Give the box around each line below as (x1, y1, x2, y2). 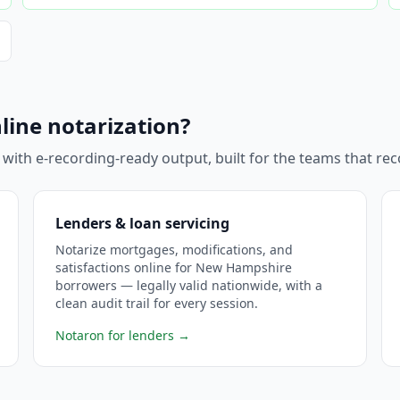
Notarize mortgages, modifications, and (55, 241, 294, 258)
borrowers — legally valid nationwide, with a (55, 277, 323, 294)
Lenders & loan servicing (55, 213, 230, 233)
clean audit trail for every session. (55, 295, 259, 312)
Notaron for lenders (55, 327, 175, 344)
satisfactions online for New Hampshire (55, 259, 293, 276)
